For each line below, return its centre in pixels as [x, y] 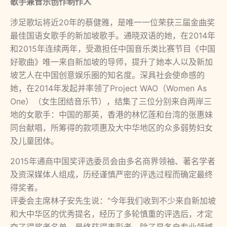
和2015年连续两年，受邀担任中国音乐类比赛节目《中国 [113, 48]
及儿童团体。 [34, 141]
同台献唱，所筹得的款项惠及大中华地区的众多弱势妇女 [111, 127]
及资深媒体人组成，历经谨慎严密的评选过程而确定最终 [111, 175]
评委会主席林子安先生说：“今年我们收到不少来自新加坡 [113, 201]
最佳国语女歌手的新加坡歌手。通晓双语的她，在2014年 [113, 35]
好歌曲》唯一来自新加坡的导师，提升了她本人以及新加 [111, 62]
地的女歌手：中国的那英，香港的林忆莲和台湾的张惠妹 [111, 114]
